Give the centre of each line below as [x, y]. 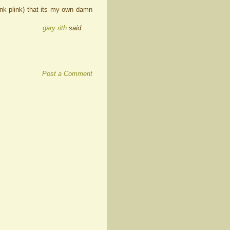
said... [77, 28]
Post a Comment [67, 74]
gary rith [55, 28]
